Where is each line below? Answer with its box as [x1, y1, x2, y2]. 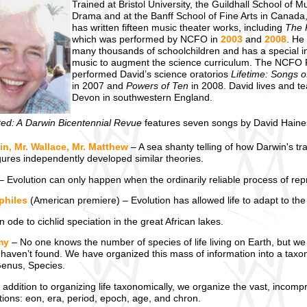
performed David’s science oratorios [72, 69, 231, 80]
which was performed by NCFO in [72, 34, 221, 45]
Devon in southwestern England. [72, 93, 212, 103]
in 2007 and [72, 81, 126, 92]
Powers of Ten [126, 81, 188, 92]
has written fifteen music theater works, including [72, 23, 285, 34]
